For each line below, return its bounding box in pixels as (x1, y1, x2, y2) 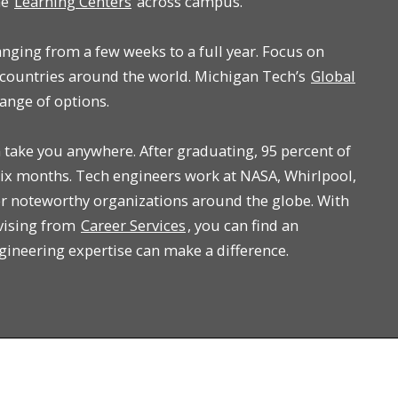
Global (311, 66, 355, 87)
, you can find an (187, 215, 298, 236)
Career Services (81, 215, 186, 236)
